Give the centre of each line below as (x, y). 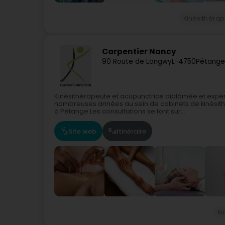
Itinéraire (131, 131)
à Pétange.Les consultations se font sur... (120, 111)
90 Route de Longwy (137, 62)
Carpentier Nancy (139, 52)
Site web (82, 131)
